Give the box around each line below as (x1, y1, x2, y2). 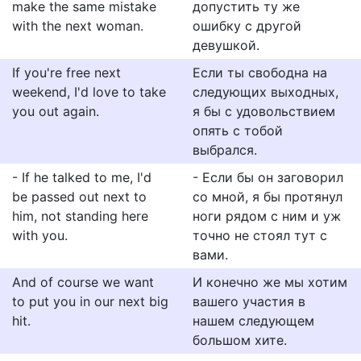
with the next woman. (12, 18, 143, 34)
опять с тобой (193, 122, 283, 139)
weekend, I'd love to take (12, 84, 166, 100)
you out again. (12, 103, 99, 119)
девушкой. (193, 37, 259, 53)
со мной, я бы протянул (193, 189, 342, 205)
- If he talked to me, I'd (12, 169, 151, 185)
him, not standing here (12, 208, 148, 224)
